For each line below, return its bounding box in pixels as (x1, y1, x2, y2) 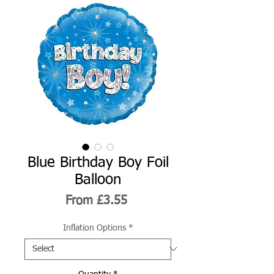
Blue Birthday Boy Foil (27, 155, 169, 170)
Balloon (75, 172, 121, 187)
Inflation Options (62, 223, 126, 232)
